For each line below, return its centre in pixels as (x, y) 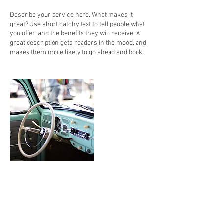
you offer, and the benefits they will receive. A (75, 34)
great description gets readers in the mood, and (78, 43)
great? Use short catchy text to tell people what (77, 24)
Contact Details (41, 191)
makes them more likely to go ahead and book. (77, 52)
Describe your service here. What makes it (71, 15)
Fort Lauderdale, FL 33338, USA (55, 210)
